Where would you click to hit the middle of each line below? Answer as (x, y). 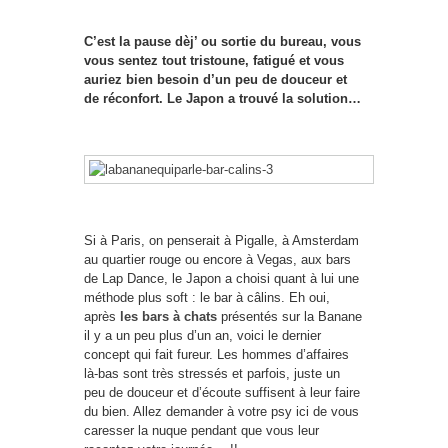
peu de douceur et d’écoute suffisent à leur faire (222, 392)
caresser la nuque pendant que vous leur (201, 430)
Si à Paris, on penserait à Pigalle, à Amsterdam (221, 240)
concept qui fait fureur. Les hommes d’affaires (216, 354)
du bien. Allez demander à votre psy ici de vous (221, 411)
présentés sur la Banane (289, 316)
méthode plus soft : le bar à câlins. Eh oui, (207, 297)
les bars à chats (168, 316)
